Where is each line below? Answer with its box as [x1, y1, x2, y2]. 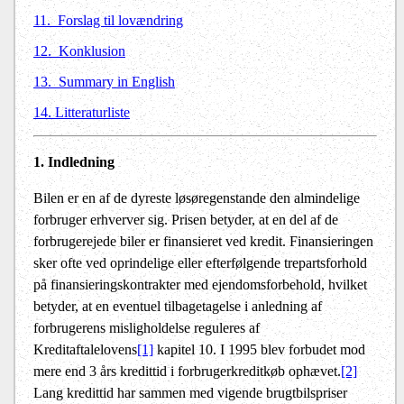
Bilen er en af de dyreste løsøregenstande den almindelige [33, 190, 360, 207]
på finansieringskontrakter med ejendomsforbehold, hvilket [33, 277, 367, 293]
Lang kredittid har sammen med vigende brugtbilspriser [33, 385, 347, 401]
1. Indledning [33, 154, 115, 170]
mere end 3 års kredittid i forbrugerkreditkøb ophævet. [33, 363, 341, 380]
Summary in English [59, 74, 175, 90]
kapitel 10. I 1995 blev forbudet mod [153, 342, 365, 358]
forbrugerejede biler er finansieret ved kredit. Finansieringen [33, 234, 373, 250]
